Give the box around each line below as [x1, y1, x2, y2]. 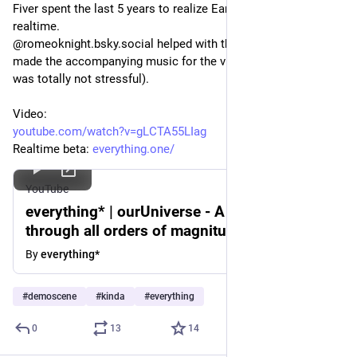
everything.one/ [92, 142, 175, 156]
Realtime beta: [13, 142, 92, 156]
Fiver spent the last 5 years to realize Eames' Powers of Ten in [13, 2, 343, 16]
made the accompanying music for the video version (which [13, 54, 329, 69]
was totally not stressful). [13, 72, 149, 86]
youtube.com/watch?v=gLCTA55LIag [13, 124, 206, 139]
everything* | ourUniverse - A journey [25, 202, 280, 221]
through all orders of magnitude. [25, 222, 248, 240]
